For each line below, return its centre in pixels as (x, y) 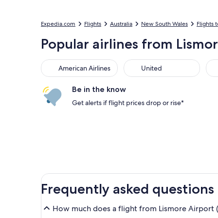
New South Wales (164, 24)
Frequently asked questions (127, 189)
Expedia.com (58, 24)
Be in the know (99, 89)
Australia (121, 24)
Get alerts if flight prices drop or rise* (128, 103)
